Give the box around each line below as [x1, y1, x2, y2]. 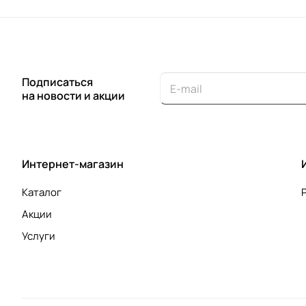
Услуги [22, 229, 55, 243]
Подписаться [22, 74, 93, 89]
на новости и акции [22, 88, 125, 103]
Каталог [22, 185, 61, 199]
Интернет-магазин [22, 156, 124, 171]
